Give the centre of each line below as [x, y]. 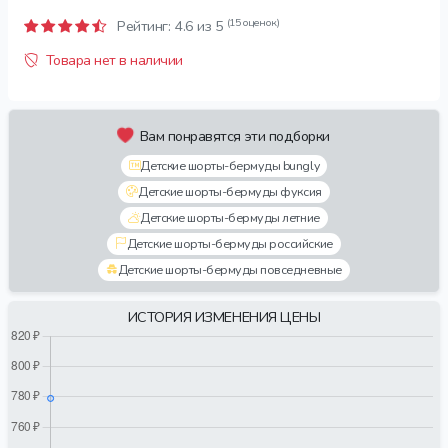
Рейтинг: [143, 26]
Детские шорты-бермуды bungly [230, 165]
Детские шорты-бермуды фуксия [229, 191]
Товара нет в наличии [114, 60]
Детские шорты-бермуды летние [229, 217]
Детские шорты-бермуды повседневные [229, 269]
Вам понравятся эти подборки [234, 136]
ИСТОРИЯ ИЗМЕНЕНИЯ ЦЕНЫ [224, 317]
